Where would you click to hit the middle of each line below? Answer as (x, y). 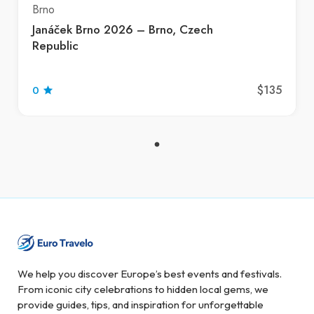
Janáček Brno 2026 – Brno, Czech (123, 30)
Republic (55, 46)
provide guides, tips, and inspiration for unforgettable (141, 305)
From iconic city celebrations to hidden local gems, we (143, 289)
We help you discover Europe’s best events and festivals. (150, 274)
